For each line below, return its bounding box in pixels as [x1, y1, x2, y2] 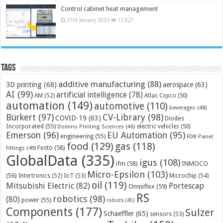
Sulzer [185, 207, 215, 219]
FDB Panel [187, 133, 214, 140]
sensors [150, 211, 172, 218]
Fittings [6, 144, 25, 152]
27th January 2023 [67, 17, 110, 23]
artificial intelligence [56, 90, 127, 100]
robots [107, 197, 124, 204]
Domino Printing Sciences [57, 123, 124, 130]
